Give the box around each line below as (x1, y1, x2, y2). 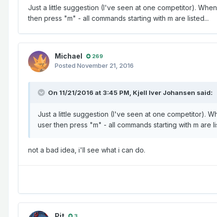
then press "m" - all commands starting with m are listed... (28, 14, 209, 23)
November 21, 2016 (77, 62, 134, 70)
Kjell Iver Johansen (133, 89, 195, 97)
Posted (55, 62, 77, 70)
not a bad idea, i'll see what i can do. (28, 146, 145, 155)
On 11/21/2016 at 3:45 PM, (48, 89, 133, 97)
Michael (55, 52, 82, 61)
